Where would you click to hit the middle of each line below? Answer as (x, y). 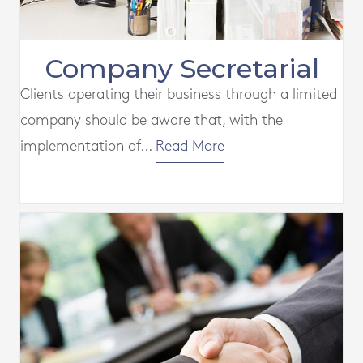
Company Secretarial (181, 69)
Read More (190, 147)
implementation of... (88, 147)
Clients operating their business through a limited (179, 95)
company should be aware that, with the (152, 121)
